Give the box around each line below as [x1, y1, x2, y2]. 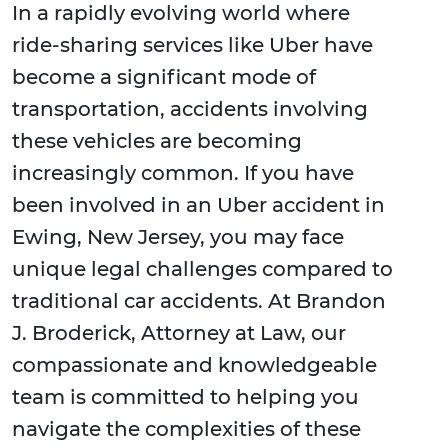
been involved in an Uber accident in [12, 193, 385, 218]
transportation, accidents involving [12, 97, 368, 122]
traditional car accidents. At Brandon [12, 289, 386, 314]
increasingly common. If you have [12, 161, 354, 186]
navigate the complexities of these [12, 417, 361, 442]
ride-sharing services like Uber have [12, 33, 373, 58]
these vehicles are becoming [12, 129, 302, 154]
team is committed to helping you [12, 385, 359, 410]
